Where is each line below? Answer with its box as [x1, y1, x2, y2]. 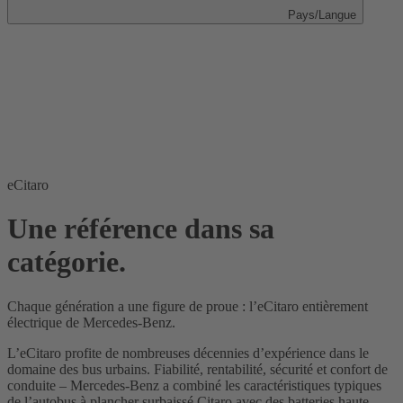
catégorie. [7, 246, 126, 279]
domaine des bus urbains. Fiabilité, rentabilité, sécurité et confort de [7, 361, 388, 377]
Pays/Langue [288, 8, 356, 22]
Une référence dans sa [7, 212, 274, 246]
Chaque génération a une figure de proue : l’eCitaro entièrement [7, 298, 368, 314]
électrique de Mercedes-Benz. [7, 314, 175, 330]
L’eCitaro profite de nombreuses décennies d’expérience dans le [7, 345, 369, 361]
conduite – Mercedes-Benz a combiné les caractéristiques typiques [7, 377, 381, 393]
